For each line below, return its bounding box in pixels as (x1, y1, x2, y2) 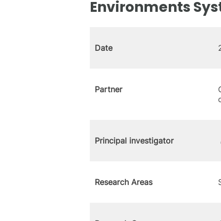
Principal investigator (95, 136, 174, 146)
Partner (95, 84, 122, 94)
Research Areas (95, 177, 152, 187)
